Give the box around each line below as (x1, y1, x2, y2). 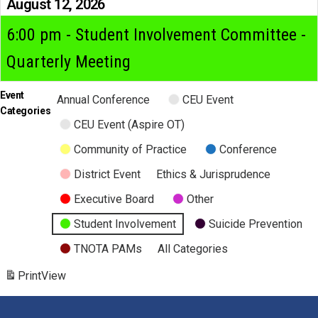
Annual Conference (57, 92, 150, 106)
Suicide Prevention (209, 216, 303, 231)
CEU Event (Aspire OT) (74, 117, 185, 131)
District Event (74, 167, 141, 181)
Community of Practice (74, 142, 187, 156)
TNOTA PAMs (74, 241, 143, 256)
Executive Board (74, 192, 155, 206)
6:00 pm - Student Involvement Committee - (6, 24, 306, 45)
